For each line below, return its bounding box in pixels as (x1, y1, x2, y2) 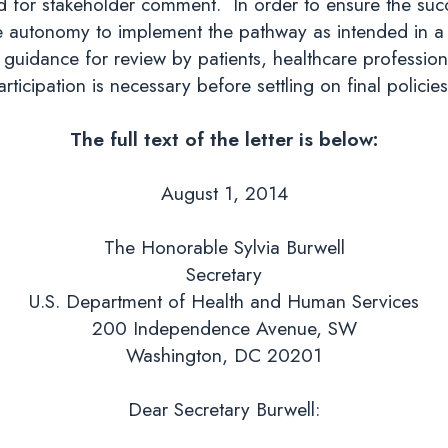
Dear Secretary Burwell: (128, 394, 320, 423)
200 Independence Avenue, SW (91, 313, 357, 342)
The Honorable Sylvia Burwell (103, 232, 345, 261)
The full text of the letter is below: (70, 124, 378, 153)
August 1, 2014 (160, 178, 288, 207)
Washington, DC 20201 (126, 340, 322, 369)
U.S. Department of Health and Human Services (29, 286, 419, 315)
